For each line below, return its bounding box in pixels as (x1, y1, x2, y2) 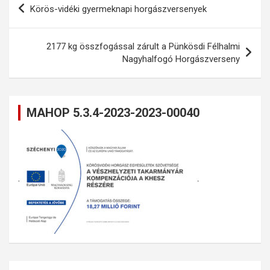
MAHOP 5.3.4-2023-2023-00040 (27, 105, 199, 120)
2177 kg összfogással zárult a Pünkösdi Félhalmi (46, 40, 240, 52)
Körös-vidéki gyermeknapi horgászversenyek (30, 3, 207, 14)
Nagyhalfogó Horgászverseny (122, 53, 240, 64)
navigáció (8, 10, 74, 28)
